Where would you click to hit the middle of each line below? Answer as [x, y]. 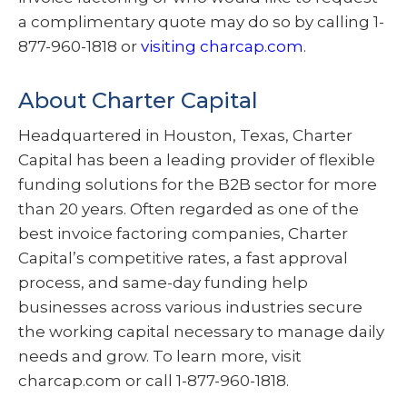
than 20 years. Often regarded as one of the [189, 208]
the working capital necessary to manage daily [201, 331]
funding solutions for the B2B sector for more [198, 184]
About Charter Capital [138, 100]
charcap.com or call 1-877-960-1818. [154, 380]
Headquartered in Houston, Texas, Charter [185, 135]
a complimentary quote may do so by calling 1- [201, 21]
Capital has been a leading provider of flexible [197, 159]
